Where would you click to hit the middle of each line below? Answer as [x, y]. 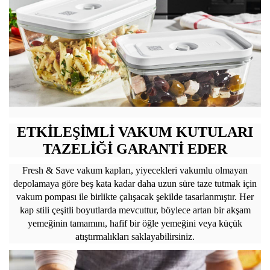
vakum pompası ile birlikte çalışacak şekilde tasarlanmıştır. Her [135, 197]
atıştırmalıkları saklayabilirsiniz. [135, 237]
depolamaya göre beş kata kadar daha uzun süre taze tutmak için [135, 184]
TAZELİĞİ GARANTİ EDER [135, 149]
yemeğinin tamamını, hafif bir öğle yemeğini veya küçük [135, 223]
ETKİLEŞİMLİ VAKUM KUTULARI [135, 132]
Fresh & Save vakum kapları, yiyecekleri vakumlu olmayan [135, 170]
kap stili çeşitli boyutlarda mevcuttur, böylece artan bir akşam [135, 210]
